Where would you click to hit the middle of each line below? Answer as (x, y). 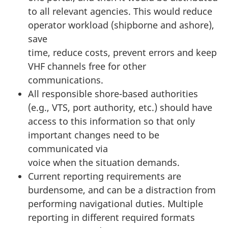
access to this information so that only (111, 121)
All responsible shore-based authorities (113, 94)
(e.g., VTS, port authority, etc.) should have (120, 108)
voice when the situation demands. (104, 163)
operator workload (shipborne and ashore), (121, 25)
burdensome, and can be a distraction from (122, 190)
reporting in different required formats (111, 218)
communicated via (68, 149)
